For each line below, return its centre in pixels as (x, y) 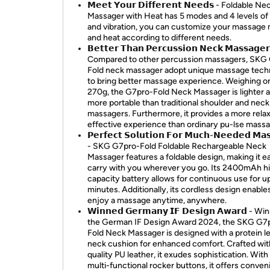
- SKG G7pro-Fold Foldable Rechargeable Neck (177, 146)
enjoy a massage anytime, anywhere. (157, 200)
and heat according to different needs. (159, 38)
